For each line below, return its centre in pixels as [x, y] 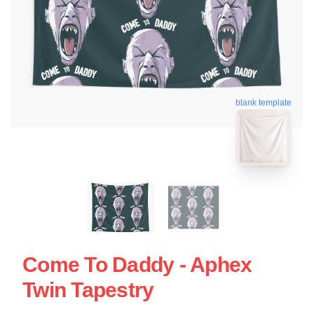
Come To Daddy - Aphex [137, 264]
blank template [264, 101]
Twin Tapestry [88, 289]
